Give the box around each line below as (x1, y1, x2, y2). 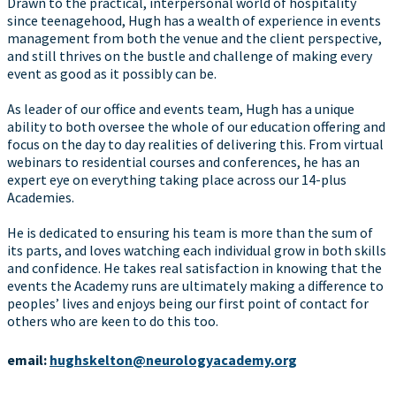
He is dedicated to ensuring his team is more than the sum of (7, 224, 373, 241)
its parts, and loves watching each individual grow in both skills (7, 241, 386, 259)
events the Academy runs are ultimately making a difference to (7, 277, 384, 294)
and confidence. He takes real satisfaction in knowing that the (7, 259, 382, 277)
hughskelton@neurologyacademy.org (49, 351, 297, 369)
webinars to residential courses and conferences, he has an (7, 153, 360, 171)
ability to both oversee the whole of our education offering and (7, 118, 385, 135)
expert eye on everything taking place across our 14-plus (7, 171, 346, 188)
